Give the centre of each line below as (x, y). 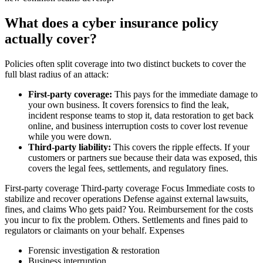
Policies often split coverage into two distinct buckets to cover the (125, 64)
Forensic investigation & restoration (94, 251)
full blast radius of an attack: (57, 75)
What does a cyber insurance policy (112, 23)
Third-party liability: (71, 147)
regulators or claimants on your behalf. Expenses (95, 231)
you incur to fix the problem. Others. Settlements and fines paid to (126, 220)
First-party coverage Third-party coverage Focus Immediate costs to (130, 188)
